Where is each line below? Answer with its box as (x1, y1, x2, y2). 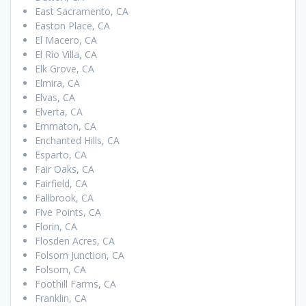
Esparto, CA (35, 148, 87, 162)
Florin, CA (35, 220, 77, 234)
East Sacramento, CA (35, 5, 128, 18)
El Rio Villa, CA (35, 48, 97, 61)
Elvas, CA (35, 91, 75, 105)
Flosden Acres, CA (35, 234, 115, 248)
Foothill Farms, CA (35, 277, 116, 291)
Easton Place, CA (35, 19, 110, 33)
